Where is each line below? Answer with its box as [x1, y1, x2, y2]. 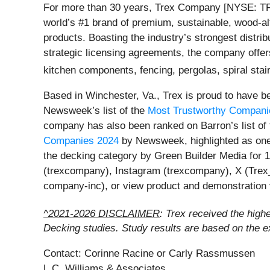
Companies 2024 [43, 134, 119, 146]
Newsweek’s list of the [43, 104, 148, 116]
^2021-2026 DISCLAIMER [43, 207, 160, 219]
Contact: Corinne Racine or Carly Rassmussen [43, 248, 255, 260]
